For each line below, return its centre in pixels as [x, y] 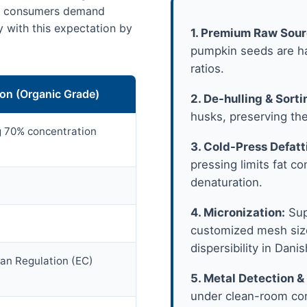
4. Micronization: [238, 213]
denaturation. [226, 183]
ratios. [207, 69]
